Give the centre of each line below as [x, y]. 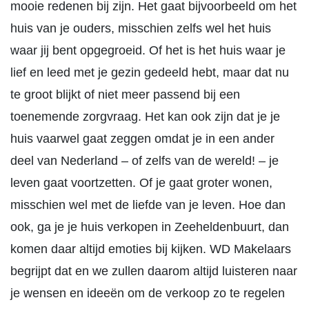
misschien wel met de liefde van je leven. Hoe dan [148, 205]
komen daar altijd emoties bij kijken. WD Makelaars [151, 249]
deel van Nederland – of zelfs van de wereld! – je [144, 161]
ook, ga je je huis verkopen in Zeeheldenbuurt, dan [150, 227]
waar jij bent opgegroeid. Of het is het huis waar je [148, 50]
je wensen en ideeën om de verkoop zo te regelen [148, 293]
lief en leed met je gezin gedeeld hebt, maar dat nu [150, 72]
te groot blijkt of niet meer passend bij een [125, 94]
